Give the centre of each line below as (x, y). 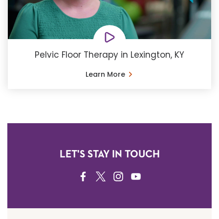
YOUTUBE (149, 177)
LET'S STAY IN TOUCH (109, 154)
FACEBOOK (99, 177)
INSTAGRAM (134, 177)
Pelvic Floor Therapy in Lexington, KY (109, 55)
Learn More (105, 74)
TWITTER (112, 177)
